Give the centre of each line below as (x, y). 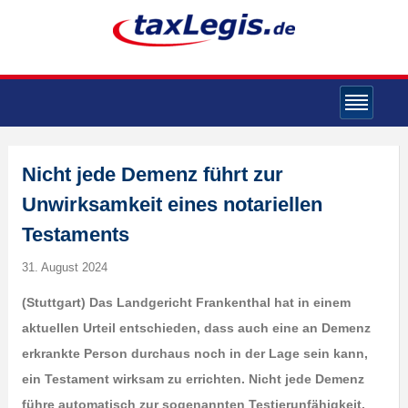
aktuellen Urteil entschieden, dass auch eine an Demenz (196, 328)
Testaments (75, 235)
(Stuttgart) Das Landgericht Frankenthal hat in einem (186, 302)
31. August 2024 (64, 267)
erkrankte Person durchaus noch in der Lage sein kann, (194, 353)
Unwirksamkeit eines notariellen (172, 204)
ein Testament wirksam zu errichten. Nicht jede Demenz (193, 379)
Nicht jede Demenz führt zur (152, 174)
